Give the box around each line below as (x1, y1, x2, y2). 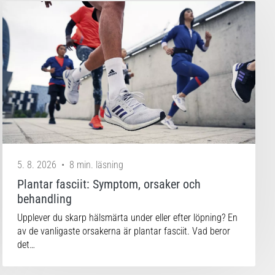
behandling (17, 191, 72, 206)
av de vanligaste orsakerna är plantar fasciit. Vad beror (17, 225, 231, 237)
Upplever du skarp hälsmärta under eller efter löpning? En (17, 211, 238, 223)
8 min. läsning (69, 158, 124, 171)
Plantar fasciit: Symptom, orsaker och (17, 176, 201, 192)
